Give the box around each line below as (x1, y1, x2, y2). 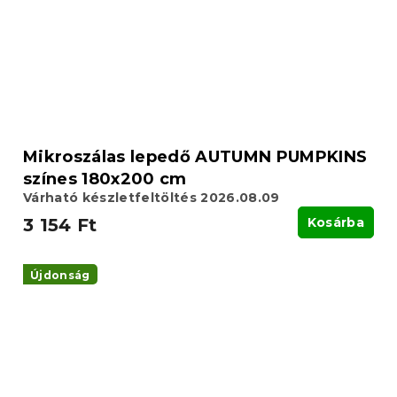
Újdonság (30, 269, 90, 283)
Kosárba (307, 214, 364, 231)
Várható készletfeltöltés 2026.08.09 (23, 190, 280, 206)
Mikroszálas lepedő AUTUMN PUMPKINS (23, 147, 368, 167)
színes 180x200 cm (23, 169, 187, 190)
